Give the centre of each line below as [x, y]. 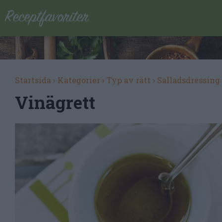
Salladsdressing [189, 80]
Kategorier [79, 80]
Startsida [33, 80]
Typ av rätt [129, 80]
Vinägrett [55, 102]
